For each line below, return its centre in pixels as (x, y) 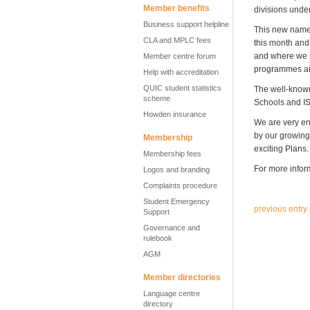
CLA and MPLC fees (177, 40)
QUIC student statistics (182, 88)
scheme (157, 98)
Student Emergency (176, 201)
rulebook (158, 238)
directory (158, 304)
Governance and (172, 228)
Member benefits (176, 8)
